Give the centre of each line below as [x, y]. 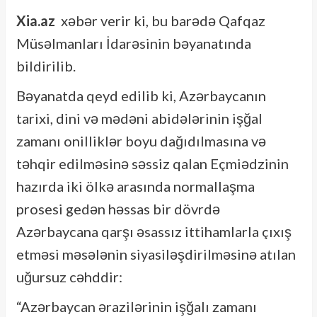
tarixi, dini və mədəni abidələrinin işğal [139, 118]
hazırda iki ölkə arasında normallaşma [135, 186]
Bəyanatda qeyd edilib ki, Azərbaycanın [141, 95]
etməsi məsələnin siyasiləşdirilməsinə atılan [156, 254]
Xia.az [38, 20]
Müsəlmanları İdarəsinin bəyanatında [133, 43]
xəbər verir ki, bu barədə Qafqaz [163, 20]
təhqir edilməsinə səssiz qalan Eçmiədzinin [152, 163]
